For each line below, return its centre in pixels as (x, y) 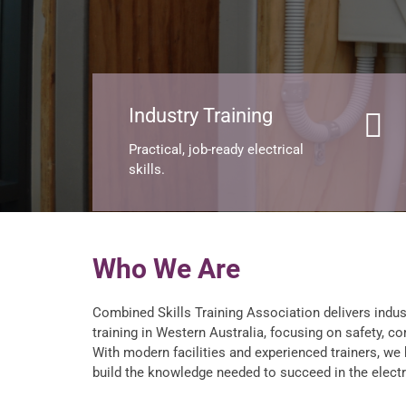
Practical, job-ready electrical (216, 150)
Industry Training (201, 116)
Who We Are (166, 269)
